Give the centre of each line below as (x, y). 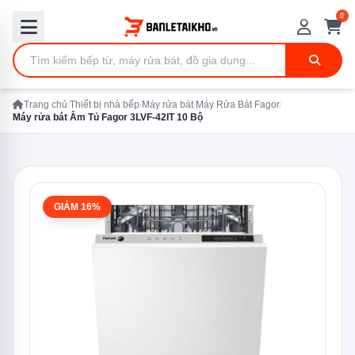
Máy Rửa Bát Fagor (238, 105)
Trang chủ (46, 105)
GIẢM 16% (77, 207)
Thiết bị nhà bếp (105, 105)
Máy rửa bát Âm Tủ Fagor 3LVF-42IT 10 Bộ (108, 117)
